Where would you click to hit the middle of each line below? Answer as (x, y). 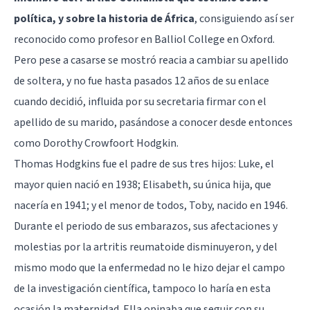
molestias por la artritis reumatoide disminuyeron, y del (146, 247)
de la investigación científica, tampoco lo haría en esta (142, 288)
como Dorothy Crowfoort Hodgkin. (96, 143)
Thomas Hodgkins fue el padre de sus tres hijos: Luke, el (144, 164)
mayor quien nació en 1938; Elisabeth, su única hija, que (143, 184)
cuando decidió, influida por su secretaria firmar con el (140, 101)
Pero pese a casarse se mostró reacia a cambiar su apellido (151, 60)
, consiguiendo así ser (244, 18)
